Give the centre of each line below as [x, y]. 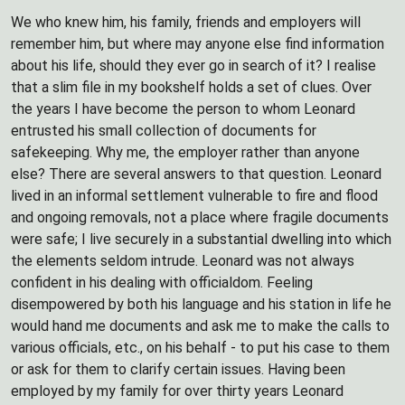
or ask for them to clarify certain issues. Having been [178, 369]
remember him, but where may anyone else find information [198, 44]
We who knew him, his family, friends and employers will [186, 22]
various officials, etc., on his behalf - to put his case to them [200, 348]
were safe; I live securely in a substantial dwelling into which [201, 239]
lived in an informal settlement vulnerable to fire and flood [194, 196]
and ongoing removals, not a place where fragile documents [200, 217]
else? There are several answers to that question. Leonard [196, 174]
